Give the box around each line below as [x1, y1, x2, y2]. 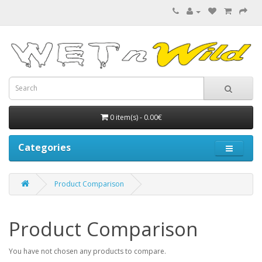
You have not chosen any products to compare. [9, 246, 166, 256]
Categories [18, 140, 71, 154]
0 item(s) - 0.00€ [109, 112, 162, 122]
